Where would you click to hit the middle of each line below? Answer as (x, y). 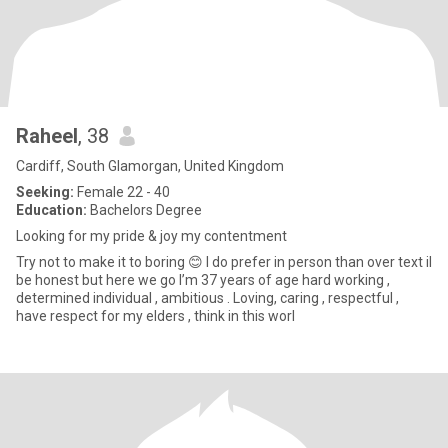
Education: (51, 210)
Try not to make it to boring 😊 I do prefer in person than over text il (224, 262)
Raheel (47, 136)
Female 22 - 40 (122, 192)
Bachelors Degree (144, 210)
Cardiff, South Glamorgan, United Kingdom (150, 166)
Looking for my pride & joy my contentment (151, 236)
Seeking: (45, 192)
